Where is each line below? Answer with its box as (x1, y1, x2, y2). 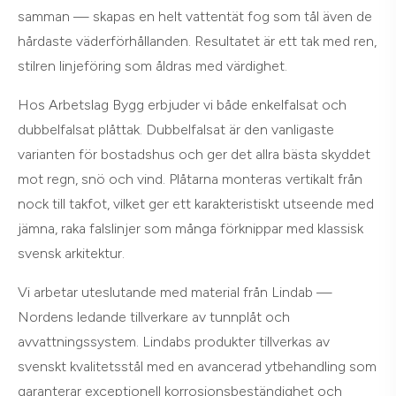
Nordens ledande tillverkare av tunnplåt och (18, 308, 290, 325)
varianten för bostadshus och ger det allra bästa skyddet (18, 146, 370, 163)
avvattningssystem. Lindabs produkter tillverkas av (18, 333, 330, 350)
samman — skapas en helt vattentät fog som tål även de (18, 8, 372, 25)
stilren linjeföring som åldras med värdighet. (18, 57, 287, 74)
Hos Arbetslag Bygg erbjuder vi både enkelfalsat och (18, 96, 346, 113)
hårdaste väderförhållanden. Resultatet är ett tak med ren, (18, 33, 377, 49)
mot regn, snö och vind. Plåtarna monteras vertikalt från (18, 171, 362, 187)
